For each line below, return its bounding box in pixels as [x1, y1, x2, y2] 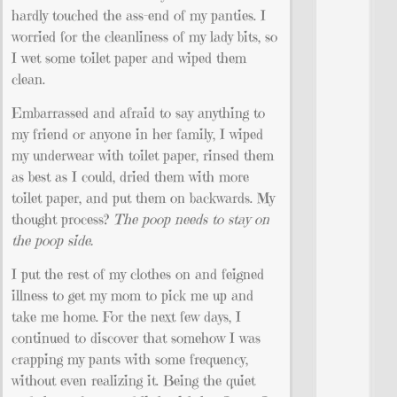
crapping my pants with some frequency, [12, 350, 248, 369]
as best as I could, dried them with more [12, 167, 249, 185]
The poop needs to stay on [113, 209, 269, 228]
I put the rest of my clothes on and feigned [12, 265, 264, 284]
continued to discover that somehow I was [12, 329, 261, 347]
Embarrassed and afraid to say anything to [12, 103, 265, 121]
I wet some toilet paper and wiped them [12, 48, 246, 66]
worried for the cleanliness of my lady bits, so [12, 27, 277, 45]
